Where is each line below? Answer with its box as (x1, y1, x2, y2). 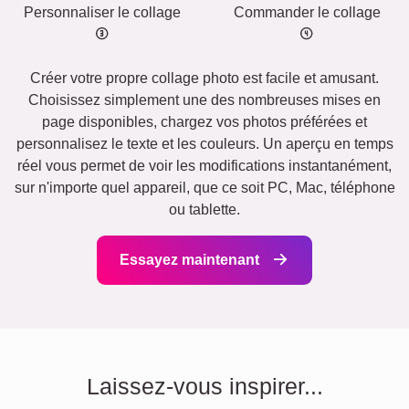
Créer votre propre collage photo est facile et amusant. (30, 70, 379, 87)
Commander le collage (233, 5, 381, 21)
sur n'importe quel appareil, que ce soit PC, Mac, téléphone (14, 180, 395, 196)
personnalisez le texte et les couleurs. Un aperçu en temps (16, 136, 393, 152)
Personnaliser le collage (24, 5, 181, 21)
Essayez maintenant (120, 252, 263, 268)
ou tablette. (169, 202, 240, 218)
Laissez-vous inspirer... (86, 373, 323, 400)
